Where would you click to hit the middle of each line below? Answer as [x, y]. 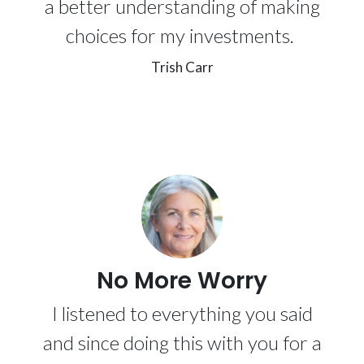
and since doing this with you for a [182, 343]
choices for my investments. [182, 35]
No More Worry [182, 281]
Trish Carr [182, 67]
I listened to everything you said [182, 314]
